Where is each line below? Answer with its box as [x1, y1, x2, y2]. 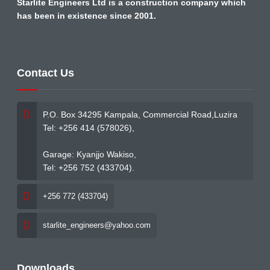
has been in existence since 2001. [17, 11, 156, 21]
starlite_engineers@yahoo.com [43, 221, 151, 230]
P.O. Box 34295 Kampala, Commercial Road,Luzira [43, 110, 237, 120]
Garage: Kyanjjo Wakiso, [43, 149, 136, 160]
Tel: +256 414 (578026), [43, 123, 134, 133]
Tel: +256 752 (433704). [43, 163, 134, 173]
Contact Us [17, 67, 74, 80]
